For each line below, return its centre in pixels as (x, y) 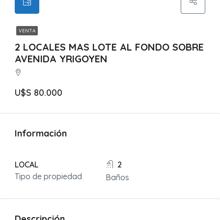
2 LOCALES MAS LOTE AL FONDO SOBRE (109, 47)
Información (41, 133)
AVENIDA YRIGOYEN (61, 59)
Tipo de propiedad (48, 176)
